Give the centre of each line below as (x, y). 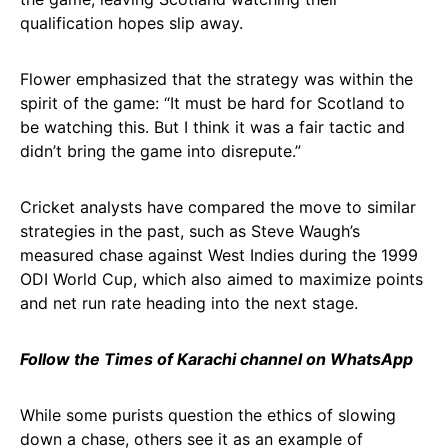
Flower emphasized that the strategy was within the (216, 79)
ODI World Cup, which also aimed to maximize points (221, 279)
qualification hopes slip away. (131, 23)
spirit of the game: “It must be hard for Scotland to (212, 103)
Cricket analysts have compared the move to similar (218, 207)
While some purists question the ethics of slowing (208, 415)
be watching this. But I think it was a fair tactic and (212, 127)
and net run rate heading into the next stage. (189, 303)
